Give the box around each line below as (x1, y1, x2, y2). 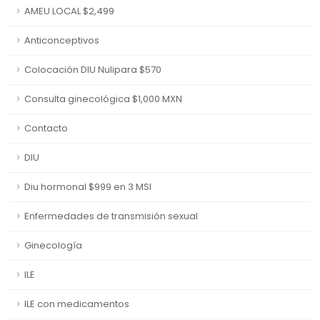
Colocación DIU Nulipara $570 (24, 63, 161, 77)
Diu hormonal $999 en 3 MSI (24, 180, 151, 194)
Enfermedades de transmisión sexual (24, 209, 198, 224)
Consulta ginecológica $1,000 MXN (24, 92, 182, 106)
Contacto (24, 121, 68, 136)
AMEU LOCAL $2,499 (24, 4, 114, 19)
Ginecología (24, 239, 82, 253)
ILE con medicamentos (24, 297, 129, 311)
